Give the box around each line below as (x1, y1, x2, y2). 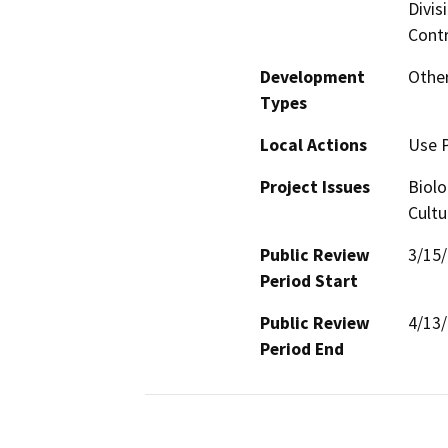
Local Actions (260, 133, 367, 156)
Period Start (260, 269, 358, 292)
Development (260, 65, 365, 88)
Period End (260, 337, 344, 360)
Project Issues (260, 175, 370, 198)
